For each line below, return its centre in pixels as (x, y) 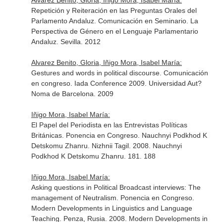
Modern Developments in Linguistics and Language (111, 208)
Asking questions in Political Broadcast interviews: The (116, 187)
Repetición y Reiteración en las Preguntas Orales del (114, 10)
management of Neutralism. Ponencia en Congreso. (112, 198)
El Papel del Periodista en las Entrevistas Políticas (109, 125)
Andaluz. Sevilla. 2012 (66, 42)
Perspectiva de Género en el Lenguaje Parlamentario (114, 31)
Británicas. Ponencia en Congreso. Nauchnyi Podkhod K (119, 135)
